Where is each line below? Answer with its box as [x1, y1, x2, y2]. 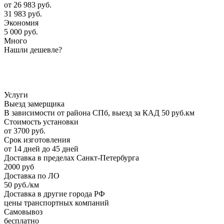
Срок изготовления [4, 135, 70, 144]
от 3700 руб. [4, 126, 45, 135]
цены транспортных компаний [4, 198, 109, 207]
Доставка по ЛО [4, 171, 59, 180]
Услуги [4, 90, 28, 99]
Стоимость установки [4, 117, 78, 126]
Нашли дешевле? [4, 45, 62, 54]
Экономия [4, 18, 38, 27]
